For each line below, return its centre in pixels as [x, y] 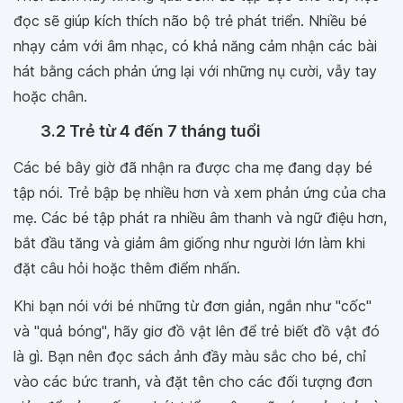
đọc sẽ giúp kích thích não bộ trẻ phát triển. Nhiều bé [190, 20]
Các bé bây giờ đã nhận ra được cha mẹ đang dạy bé [193, 167]
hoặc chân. [50, 96]
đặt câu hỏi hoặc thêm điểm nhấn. [127, 268]
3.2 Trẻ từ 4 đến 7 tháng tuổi [151, 130]
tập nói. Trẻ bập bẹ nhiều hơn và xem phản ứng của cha [200, 192]
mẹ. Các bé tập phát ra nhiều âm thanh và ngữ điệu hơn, [200, 217]
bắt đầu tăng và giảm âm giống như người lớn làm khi [189, 242]
